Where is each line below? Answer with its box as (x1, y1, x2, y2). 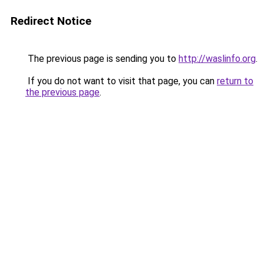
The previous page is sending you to (25, 53, 179, 64)
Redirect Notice (11, 14, 91, 28)
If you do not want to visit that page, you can (25, 75, 217, 87)
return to (217, 75, 253, 87)
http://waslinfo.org (179, 53, 256, 64)
